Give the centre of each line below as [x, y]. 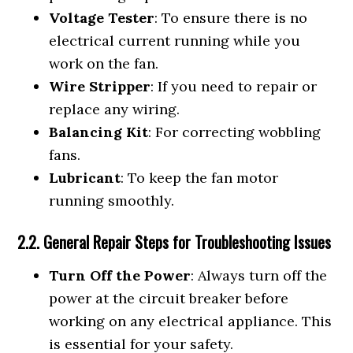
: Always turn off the [259, 275]
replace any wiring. [115, 109]
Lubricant [85, 178]
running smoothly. [112, 201]
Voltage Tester [102, 18]
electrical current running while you [175, 41]
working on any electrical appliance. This [191, 321]
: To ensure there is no [231, 18]
